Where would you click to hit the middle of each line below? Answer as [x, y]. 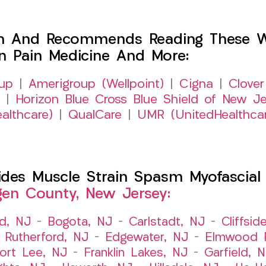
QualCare [95, 115]
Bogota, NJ [80, 222]
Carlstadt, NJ [167, 222]
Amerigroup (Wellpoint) [96, 84]
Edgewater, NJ [146, 238]
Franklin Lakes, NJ [135, 253]
